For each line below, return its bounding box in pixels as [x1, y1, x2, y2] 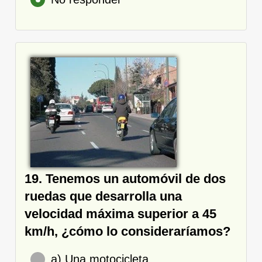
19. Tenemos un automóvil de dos [25, 171, 226, 186]
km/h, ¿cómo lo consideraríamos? [25, 223, 230, 239]
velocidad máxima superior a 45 [25, 206, 216, 221]
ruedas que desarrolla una [25, 188, 182, 204]
